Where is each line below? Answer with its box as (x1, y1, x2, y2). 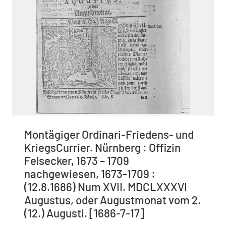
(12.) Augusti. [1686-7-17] (24, 206, 144, 219)
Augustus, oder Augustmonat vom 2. (24, 193, 201, 206)
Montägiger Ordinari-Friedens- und (24, 127, 194, 141)
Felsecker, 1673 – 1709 (24, 153, 129, 167)
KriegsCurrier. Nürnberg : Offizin (24, 140, 181, 154)
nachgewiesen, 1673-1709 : (24, 166, 155, 180)
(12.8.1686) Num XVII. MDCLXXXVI (24, 180, 187, 193)
